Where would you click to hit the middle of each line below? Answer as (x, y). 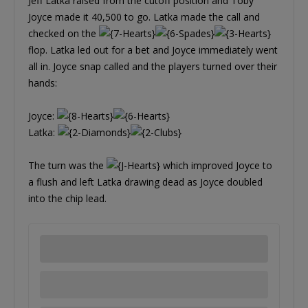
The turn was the (67, 165)
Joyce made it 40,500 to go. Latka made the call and (144, 16)
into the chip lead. (67, 198)
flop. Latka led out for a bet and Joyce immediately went (153, 49)
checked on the (64, 33)
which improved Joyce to (216, 165)
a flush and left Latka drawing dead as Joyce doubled (145, 181)
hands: (43, 82)
